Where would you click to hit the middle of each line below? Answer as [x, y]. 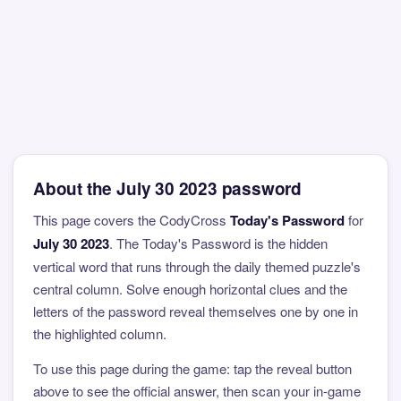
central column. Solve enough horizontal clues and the [190, 289]
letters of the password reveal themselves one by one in [196, 311]
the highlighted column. [100, 333]
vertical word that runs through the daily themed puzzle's [197, 266]
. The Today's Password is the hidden [218, 243]
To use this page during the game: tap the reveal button [192, 368]
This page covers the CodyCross [132, 220]
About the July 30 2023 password [168, 188]
